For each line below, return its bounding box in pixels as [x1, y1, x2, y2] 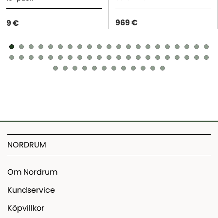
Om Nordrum [7, 166, 57, 178]
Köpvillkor [7, 202, 44, 214]
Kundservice [7, 184, 55, 196]
